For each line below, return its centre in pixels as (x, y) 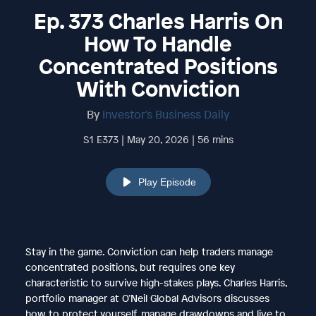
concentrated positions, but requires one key (130, 267)
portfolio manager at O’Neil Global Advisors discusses (147, 298)
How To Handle (158, 43)
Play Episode (167, 182)
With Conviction (158, 89)
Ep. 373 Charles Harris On (158, 21)
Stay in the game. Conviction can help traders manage (149, 251)
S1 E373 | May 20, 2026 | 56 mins (158, 139)
